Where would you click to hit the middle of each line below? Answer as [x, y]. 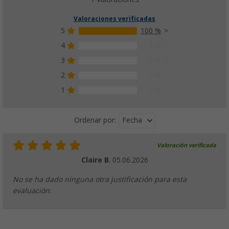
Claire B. [97, 160]
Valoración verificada [187, 145]
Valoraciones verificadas [114, 19]
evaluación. [32, 190]
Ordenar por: [95, 120]
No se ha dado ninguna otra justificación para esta [100, 179]
